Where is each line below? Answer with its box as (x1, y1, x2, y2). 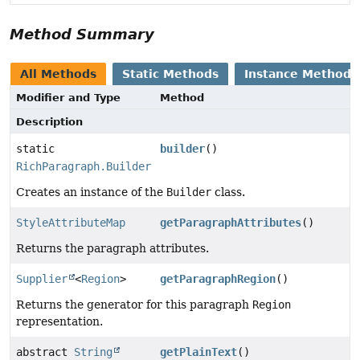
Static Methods (122, 67, 219, 81)
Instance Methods (244, 67, 358, 81)
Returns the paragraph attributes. (16, 242, 209, 256)
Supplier (16, 272, 67, 286)
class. (211, 186, 245, 199)
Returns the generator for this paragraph (16, 298, 252, 312)
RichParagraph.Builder (16, 160, 151, 174)
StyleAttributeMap (16, 216, 125, 230)
